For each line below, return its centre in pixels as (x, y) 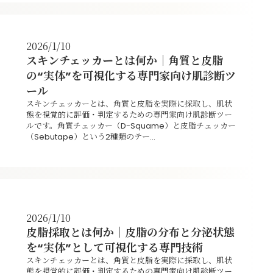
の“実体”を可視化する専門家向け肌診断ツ (131, 76)
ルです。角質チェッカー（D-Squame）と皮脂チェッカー (131, 126)
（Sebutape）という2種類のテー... (90, 136)
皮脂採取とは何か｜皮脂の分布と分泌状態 (130, 232)
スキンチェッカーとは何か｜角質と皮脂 (124, 60)
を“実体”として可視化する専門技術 (114, 248)
